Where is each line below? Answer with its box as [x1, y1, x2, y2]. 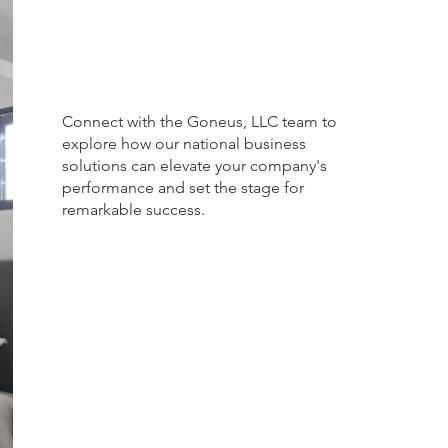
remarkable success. [62, 199, 205, 219]
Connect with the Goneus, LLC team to [62, 111, 337, 131]
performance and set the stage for [62, 177, 304, 197]
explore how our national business [62, 133, 306, 153]
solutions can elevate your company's [62, 155, 327, 175]
